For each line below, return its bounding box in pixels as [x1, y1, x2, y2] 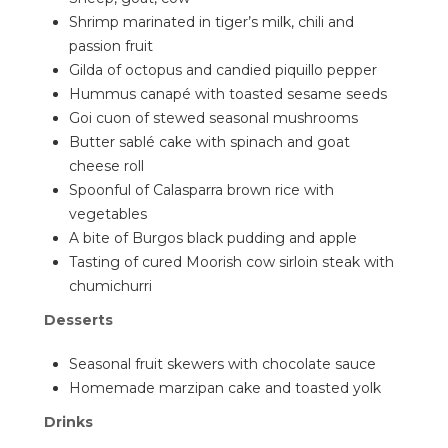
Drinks [44, 413, 93, 431]
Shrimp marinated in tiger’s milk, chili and [69, 13, 354, 31]
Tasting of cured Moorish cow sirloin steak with [69, 253, 394, 271]
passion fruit [69, 37, 153, 55]
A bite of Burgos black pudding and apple [69, 229, 357, 247]
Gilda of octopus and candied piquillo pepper [69, 61, 377, 79]
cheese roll [69, 157, 144, 175]
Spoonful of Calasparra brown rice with [69, 181, 334, 199]
